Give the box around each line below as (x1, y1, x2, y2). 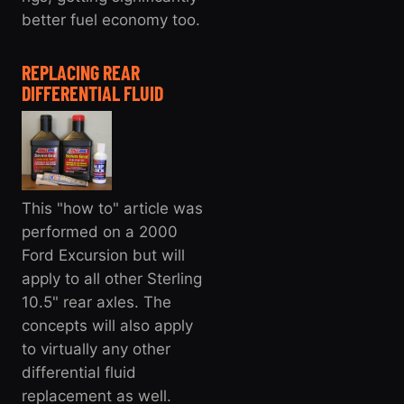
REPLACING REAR (22, 60, 140, 84)
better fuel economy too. (22, 10, 200, 29)
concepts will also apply (22, 316, 193, 335)
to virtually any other (22, 339, 170, 358)
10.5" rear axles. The (22, 292, 171, 311)
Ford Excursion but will (22, 245, 185, 264)
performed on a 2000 (22, 222, 178, 241)
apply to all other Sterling (22, 269, 202, 288)
